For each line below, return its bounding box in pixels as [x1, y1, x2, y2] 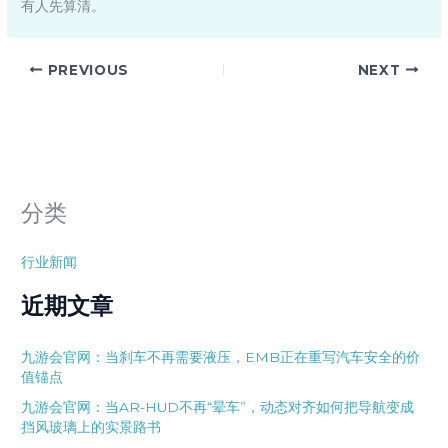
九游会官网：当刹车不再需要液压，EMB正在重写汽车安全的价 [21, 348, 421, 365]
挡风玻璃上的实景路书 [21, 418, 162, 435]
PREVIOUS [42, 61, 130, 78]
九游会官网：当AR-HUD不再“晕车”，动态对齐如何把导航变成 [21, 398, 415, 415]
